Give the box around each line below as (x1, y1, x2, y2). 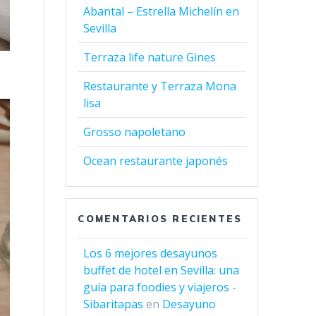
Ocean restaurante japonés (83, 153, 229, 169)
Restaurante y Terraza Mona (83, 78, 237, 95)
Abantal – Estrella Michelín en (83, 4, 240, 20)
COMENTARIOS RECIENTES (78, 213, 243, 225)
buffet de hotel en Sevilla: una (83, 262, 240, 279)
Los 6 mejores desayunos (83, 245, 218, 262)
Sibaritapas (83, 296, 144, 312)
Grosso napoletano (83, 124, 186, 140)
